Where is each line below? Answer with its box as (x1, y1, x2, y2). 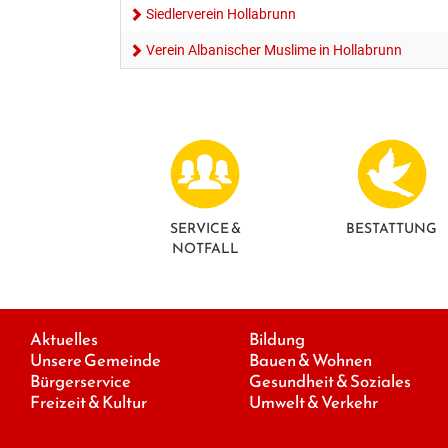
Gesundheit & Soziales (249, 369, 411, 395)
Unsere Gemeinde (30, 348, 161, 374)
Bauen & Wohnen (249, 348, 372, 374)
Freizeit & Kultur (30, 390, 147, 416)
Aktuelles (30, 327, 98, 353)
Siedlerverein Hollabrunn (146, 6, 296, 23)
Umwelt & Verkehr (249, 390, 378, 416)
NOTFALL (171, 238, 239, 260)
